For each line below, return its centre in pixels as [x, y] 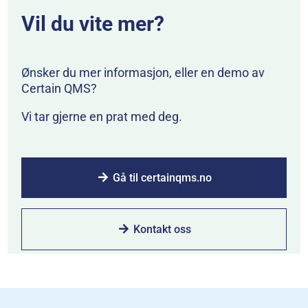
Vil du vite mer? [93, 24]
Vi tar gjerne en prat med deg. [102, 117]
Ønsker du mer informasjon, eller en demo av [143, 73]
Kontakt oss [162, 230]
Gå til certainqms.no [162, 178]
